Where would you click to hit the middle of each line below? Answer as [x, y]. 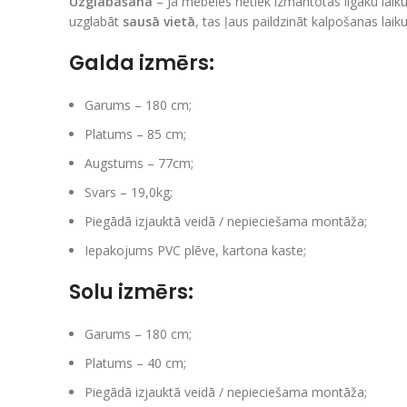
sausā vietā [159, 21]
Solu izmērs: [131, 292]
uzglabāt [96, 21]
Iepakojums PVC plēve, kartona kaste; [195, 250]
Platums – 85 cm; [135, 134]
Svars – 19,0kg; [129, 192]
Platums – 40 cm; [135, 362]
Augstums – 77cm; [139, 163]
